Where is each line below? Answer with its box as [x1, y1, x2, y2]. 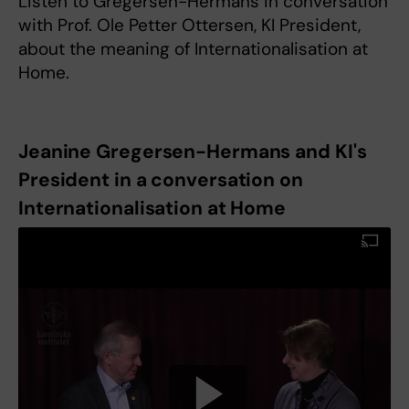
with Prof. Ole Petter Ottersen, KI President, [18, 14, 361, 37]
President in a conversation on [18, 167, 303, 194]
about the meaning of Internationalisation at [18, 37, 368, 61]
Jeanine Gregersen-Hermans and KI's [18, 139, 367, 165]
